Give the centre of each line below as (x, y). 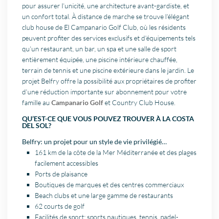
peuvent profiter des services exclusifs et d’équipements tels (109, 38)
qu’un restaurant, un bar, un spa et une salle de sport (99, 49)
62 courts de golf (60, 206)
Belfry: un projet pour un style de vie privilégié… (95, 142)
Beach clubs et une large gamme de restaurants (104, 196)
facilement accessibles (67, 163)
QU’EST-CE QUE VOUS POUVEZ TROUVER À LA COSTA (108, 119)
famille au (37, 103)
